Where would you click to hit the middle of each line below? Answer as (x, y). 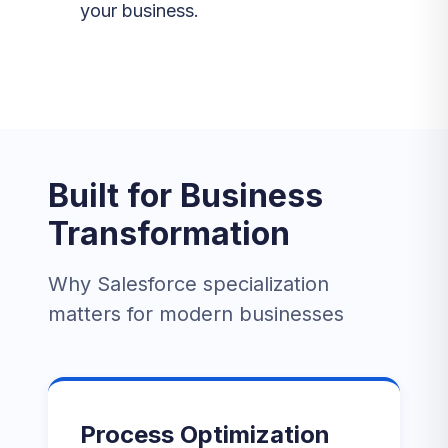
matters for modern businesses (196, 314)
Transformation (169, 233)
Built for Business (185, 195)
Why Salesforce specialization (188, 284)
